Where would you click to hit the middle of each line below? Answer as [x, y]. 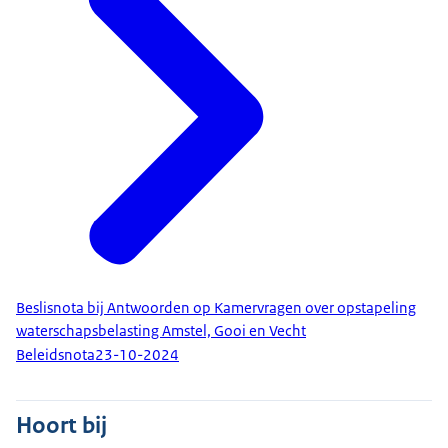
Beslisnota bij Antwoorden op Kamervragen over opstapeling [216, 307]
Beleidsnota [55, 355]
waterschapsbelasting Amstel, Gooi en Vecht [161, 330]
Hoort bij [61, 424]
